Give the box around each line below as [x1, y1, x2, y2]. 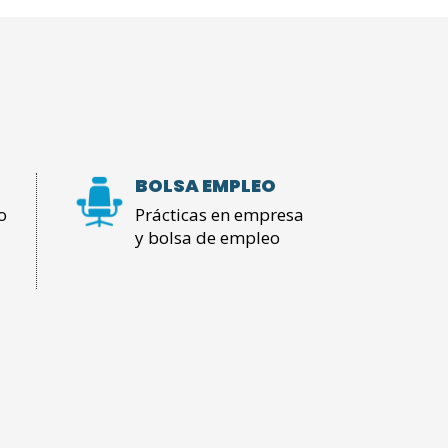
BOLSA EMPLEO [134, 173, 276, 199]
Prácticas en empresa [134, 203, 304, 227]
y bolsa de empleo [134, 226, 280, 250]
